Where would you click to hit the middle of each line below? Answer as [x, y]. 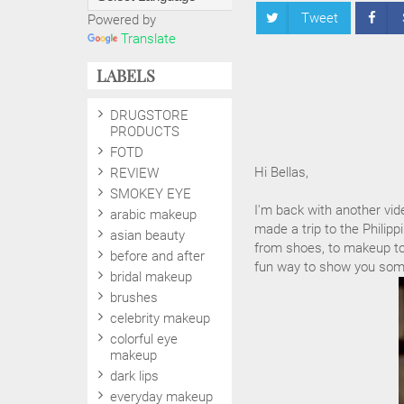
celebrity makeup [160, 318]
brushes [134, 298]
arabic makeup [153, 215]
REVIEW [134, 173]
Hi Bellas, [281, 172]
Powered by [122, 20]
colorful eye [144, 339]
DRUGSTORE [149, 115]
